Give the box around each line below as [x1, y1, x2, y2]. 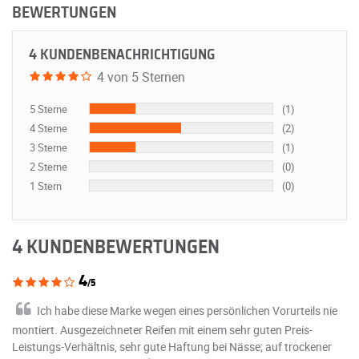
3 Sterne [30, 139, 67, 155]
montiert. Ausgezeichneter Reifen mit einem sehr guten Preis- [12, 321, 313, 337]
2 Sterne [30, 159, 67, 174]
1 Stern [30, 178, 62, 193]
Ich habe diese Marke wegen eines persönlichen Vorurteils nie [37, 302, 337, 318]
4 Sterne [30, 120, 67, 135]
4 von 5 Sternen [97, 67, 185, 86]
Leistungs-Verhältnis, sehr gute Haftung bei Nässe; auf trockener [12, 338, 332, 354]
